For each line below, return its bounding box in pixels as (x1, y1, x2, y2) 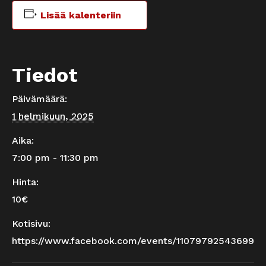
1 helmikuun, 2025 (12, 110, 94, 122)
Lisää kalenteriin (40, 9, 121, 21)
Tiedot (12, 63, 78, 87)
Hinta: (12, 176, 39, 188)
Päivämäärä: (12, 93, 67, 105)
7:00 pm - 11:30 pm (12, 152, 99, 164)
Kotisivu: (12, 218, 50, 230)
